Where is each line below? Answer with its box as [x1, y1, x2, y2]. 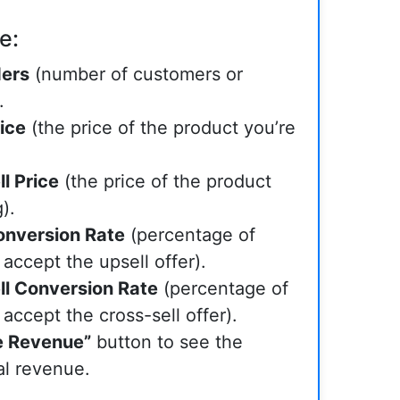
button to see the [90, 331, 243, 353]
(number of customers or [29, 63, 243, 85]
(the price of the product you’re [25, 117, 296, 138]
